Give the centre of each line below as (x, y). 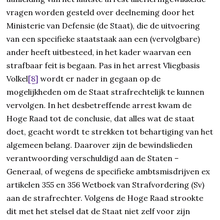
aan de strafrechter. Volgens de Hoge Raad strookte (105, 198)
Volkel (17, 79)
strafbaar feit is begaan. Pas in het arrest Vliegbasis (103, 66)
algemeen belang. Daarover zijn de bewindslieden (100, 145)
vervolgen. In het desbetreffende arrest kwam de (99, 105)
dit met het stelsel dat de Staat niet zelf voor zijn (98, 211)
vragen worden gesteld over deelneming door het (101, 13)
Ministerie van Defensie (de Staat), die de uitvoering (103, 26)
